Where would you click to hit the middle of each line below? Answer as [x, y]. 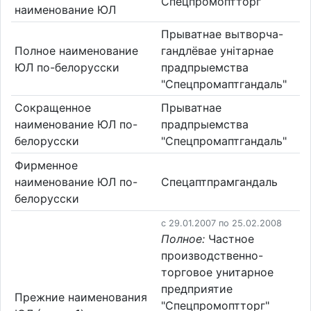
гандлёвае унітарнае [217, 50]
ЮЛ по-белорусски [67, 67]
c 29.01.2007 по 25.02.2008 [221, 224]
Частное [229, 239]
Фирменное [46, 165]
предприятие [197, 289]
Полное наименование [76, 50]
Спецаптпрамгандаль [219, 182]
